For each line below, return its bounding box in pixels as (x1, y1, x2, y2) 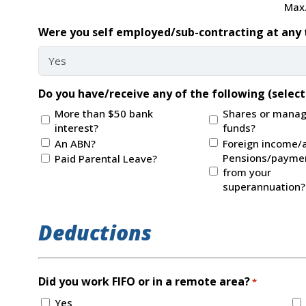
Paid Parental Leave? (54, 152, 157, 166)
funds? (222, 120, 255, 135)
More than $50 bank (54, 106, 153, 120)
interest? (54, 120, 98, 135)
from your (222, 165, 271, 179)
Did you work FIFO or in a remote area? (38, 273, 250, 289)
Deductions (38, 218, 152, 247)
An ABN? (54, 136, 96, 150)
